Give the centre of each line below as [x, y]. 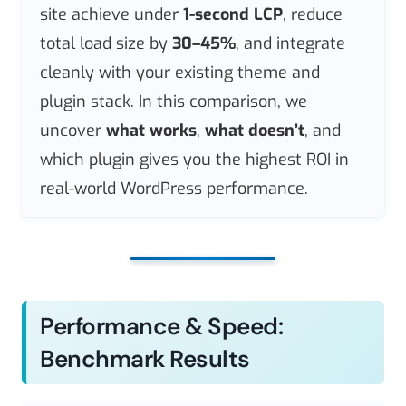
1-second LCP [233, 15]
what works [151, 131]
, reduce [313, 15]
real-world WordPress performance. [174, 189]
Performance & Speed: [161, 327]
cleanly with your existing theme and [180, 73]
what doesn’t [255, 131]
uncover [73, 131]
